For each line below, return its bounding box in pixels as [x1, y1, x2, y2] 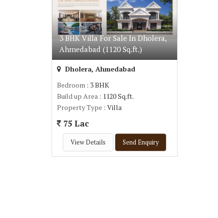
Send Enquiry [123, 138, 159, 146]
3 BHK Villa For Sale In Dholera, [59, 33, 166, 43]
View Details [71, 138, 106, 146]
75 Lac [61, 118, 89, 129]
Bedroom [57, 80, 85, 90]
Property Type [57, 103, 102, 112]
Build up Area [57, 91, 98, 101]
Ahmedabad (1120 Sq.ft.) [59, 44, 142, 54]
